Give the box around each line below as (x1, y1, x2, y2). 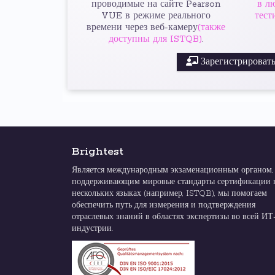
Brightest (72, 145, 123, 158)
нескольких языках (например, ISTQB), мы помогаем (72, 189, 267, 198)
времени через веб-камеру (87, 22, 198, 33)
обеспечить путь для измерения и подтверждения (72, 201, 255, 210)
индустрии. (72, 224, 113, 233)
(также (198, 22, 225, 33)
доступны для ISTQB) (109, 34, 202, 45)
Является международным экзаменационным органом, (72, 166, 273, 175)
